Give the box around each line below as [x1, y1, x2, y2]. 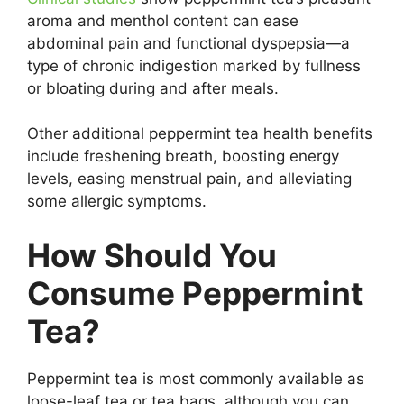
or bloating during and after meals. [27, 78, 279, 97]
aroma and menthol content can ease [27, 11, 298, 30]
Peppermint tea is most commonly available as [27, 369, 364, 388]
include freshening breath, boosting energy [27, 147, 339, 165]
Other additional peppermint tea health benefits [27, 124, 372, 142]
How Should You [27, 235, 277, 274]
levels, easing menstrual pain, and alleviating [27, 170, 352, 188]
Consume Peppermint [27, 273, 363, 312]
